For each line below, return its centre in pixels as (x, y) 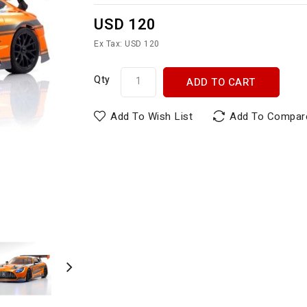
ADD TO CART (221, 82)
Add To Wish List (152, 116)
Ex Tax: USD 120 (127, 44)
